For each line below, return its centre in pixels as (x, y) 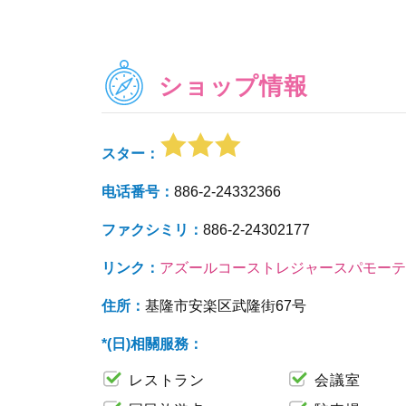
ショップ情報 (233, 86)
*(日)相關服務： (152, 344)
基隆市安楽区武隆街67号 (226, 306)
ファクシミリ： (152, 230)
